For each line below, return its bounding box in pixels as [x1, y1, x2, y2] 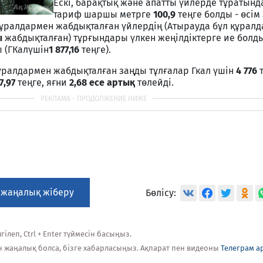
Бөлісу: [146, 187, 177, 198]
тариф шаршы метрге [53, 9, 153, 20]
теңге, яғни [15, 77, 69, 88]
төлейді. [135, 77, 174, 88]
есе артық [89, 77, 135, 88]
